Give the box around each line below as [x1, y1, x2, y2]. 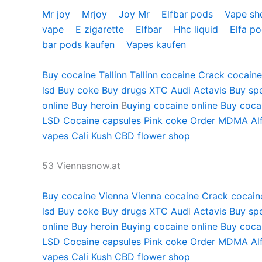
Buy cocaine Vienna [42, 189, 129, 202]
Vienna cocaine [132, 189, 199, 202]
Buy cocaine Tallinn [42, 68, 127, 81]
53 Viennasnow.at [42, 160, 123, 172]
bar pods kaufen [42, 38, 118, 50]
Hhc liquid [174, 23, 221, 35]
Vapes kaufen [126, 38, 189, 50]
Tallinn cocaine [130, 68, 195, 81]
